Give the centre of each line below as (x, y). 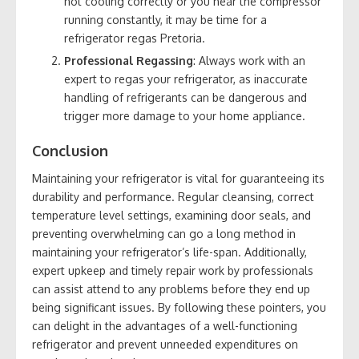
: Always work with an (249, 60)
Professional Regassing (129, 60)
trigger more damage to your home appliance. (185, 115)
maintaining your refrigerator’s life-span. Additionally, (169, 252)
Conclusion (70, 150)
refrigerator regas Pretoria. (135, 38)
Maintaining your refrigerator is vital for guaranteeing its (178, 178)
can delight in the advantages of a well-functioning (165, 325)
